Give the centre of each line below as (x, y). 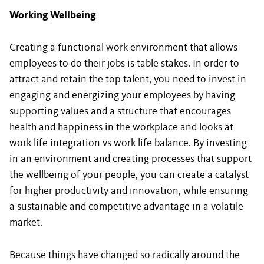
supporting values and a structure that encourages (120, 111)
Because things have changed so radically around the (125, 255)
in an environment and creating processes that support (131, 159)
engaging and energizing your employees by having (122, 95)
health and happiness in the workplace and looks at (121, 127)
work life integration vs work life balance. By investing (128, 143)
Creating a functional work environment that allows (123, 48)
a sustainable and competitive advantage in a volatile (126, 207)
